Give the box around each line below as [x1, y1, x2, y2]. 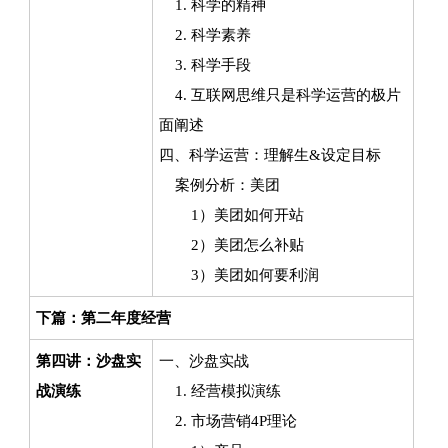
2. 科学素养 [158, 27, 251, 43]
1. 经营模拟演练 [158, 383, 281, 399]
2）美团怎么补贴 [158, 237, 304, 253]
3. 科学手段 [158, 57, 251, 73]
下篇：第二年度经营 [35, 310, 171, 326]
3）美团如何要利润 [158, 267, 319, 283]
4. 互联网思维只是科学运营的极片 [158, 87, 401, 103]
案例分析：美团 [158, 177, 280, 193]
